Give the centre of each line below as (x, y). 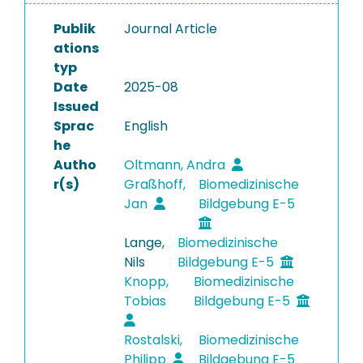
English (145, 126)
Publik (75, 29)
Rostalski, (153, 340)
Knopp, (146, 282)
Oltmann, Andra (176, 165)
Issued (76, 107)
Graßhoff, (154, 184)
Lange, (144, 243)
